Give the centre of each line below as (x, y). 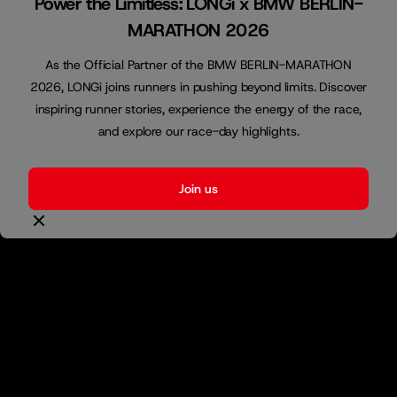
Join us (198, 188)
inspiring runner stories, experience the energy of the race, (198, 109)
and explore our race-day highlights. (198, 131)
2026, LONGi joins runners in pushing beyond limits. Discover (198, 86)
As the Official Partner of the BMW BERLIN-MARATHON (198, 64)
